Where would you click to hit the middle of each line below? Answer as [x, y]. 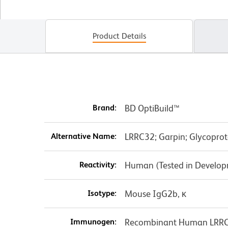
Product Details [119, 36]
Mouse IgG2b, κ [155, 194]
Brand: [104, 108]
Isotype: [102, 193]
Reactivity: [98, 165]
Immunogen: [93, 222]
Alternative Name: [83, 136]
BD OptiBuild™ [152, 108]
